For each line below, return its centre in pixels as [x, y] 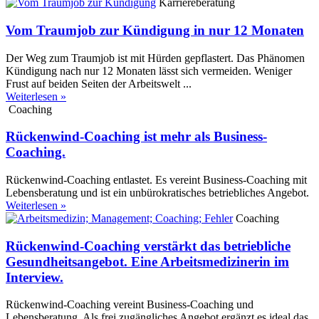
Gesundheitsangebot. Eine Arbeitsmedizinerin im [147, 261]
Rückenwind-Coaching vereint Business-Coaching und [130, 305]
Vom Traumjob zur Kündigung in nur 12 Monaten [155, 30]
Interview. [35, 277]
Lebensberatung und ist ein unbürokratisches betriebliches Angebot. [157, 193]
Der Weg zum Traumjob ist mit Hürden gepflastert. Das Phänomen [155, 58]
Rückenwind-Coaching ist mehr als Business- [136, 137]
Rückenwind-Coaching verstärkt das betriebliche [148, 246]
